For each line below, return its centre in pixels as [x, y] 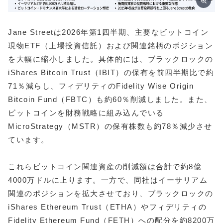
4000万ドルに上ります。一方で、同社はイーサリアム [108, 180]
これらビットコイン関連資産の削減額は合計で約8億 [105, 166]
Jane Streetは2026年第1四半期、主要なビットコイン [108, 32]
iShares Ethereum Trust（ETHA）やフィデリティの [107, 207]
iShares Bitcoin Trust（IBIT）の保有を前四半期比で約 [111, 72]
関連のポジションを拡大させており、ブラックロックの [111, 193]
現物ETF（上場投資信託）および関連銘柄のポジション [111, 45]
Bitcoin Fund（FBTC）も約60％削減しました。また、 [110, 99]
